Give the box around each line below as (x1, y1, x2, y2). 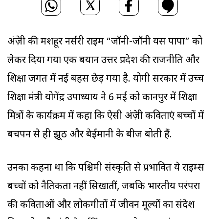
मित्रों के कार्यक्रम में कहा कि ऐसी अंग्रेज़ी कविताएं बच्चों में (7, 110, 204, 123)
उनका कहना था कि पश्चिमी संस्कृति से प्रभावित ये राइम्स (7, 162, 204, 175)
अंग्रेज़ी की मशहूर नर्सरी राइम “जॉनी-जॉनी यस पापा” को (7, 36, 202, 49)
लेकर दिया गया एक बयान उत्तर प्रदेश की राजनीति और (7, 54, 199, 67)
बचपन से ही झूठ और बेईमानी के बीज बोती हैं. (7, 129, 175, 142)
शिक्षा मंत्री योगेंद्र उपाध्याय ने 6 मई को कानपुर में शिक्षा (7, 91, 197, 105)
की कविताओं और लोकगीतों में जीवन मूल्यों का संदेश (7, 199, 195, 212)
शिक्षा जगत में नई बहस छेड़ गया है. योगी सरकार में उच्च (7, 73, 204, 86)
